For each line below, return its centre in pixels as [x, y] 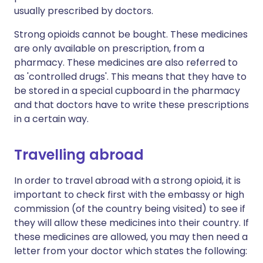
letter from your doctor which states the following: [131, 251]
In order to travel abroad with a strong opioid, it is [127, 181]
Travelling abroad [79, 155]
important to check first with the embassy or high [129, 195]
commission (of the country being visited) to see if [130, 209]
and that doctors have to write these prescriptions [131, 105]
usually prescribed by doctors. [84, 11]
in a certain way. [51, 119]
